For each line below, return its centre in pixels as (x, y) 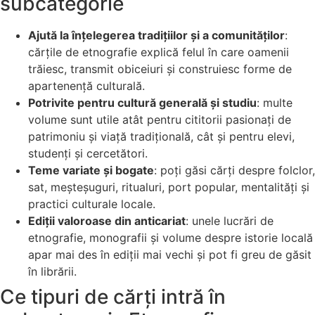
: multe (275, 102)
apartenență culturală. (86, 85)
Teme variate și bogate (91, 170)
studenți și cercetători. (88, 153)
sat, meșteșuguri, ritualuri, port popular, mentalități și (169, 187)
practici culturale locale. (92, 204)
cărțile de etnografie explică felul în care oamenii (159, 52)
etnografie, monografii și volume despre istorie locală (171, 237)
